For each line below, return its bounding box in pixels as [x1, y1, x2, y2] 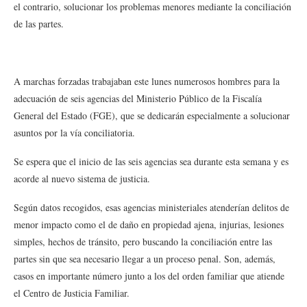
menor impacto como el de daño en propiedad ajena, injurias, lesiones [14, 218, 284, 231]
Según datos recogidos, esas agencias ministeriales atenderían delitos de [14, 201, 289, 214]
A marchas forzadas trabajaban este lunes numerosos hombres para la [14, 75, 280, 88]
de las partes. [14, 17, 64, 30]
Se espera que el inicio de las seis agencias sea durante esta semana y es [14, 155, 288, 168]
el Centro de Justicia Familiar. [14, 286, 130, 299]
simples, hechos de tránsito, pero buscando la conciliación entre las [14, 235, 272, 248]
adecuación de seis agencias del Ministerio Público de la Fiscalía [14, 92, 262, 105]
